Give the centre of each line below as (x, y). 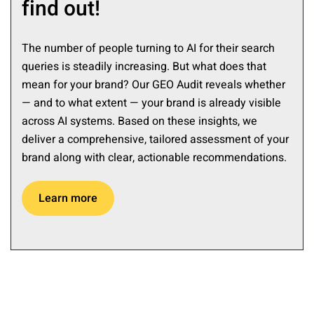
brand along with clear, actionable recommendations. (154, 158)
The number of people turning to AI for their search (148, 49)
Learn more (68, 199)
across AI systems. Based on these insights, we (139, 122)
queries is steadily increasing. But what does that (144, 67)
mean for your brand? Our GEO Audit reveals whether (153, 85)
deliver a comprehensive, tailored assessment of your (155, 140)
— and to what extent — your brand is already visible (151, 103)
